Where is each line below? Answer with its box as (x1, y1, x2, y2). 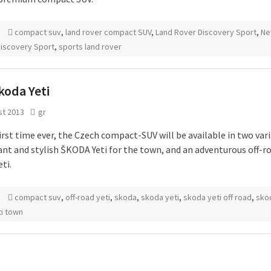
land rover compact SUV (65, 27, 151, 38)
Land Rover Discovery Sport (155, 27, 256, 38)
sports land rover (59, 41, 122, 52)
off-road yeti (65, 192, 110, 203)
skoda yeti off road (183, 192, 252, 203)
